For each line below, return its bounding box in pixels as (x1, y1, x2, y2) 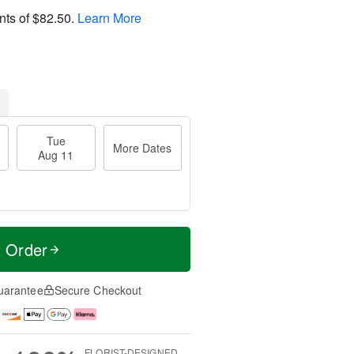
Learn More (77, 8, 141, 27)
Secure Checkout (54, 282, 142, 298)
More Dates (113, 140, 172, 156)
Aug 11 (38, 147, 74, 163)
